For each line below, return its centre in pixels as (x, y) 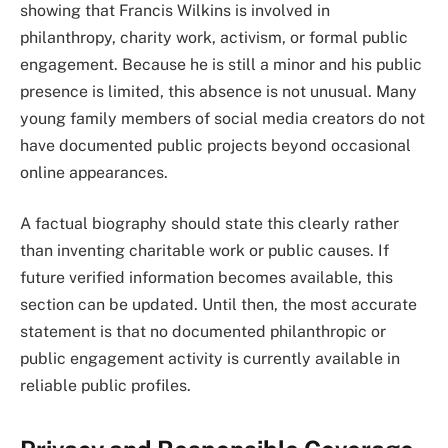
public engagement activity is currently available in (210, 359)
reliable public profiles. (105, 386)
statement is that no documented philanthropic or (203, 332)
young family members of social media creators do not (222, 118)
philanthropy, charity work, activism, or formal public (214, 37)
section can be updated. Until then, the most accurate (218, 305)
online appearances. (94, 172)
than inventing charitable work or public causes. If (204, 251)
